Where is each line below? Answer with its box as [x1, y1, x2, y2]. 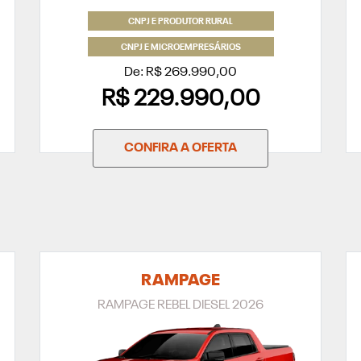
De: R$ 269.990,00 [124, 66, 237, 80]
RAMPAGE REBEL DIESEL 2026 [98, 299, 263, 313]
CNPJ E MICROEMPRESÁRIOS [120, 44, 241, 53]
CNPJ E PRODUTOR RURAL [128, 18, 233, 27]
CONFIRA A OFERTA [124, 142, 237, 156]
